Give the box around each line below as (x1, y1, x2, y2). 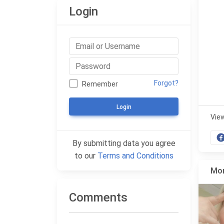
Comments (69, 190, 127, 204)
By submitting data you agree (72, 138, 175, 148)
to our (74, 151, 97, 160)
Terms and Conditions (97, 151, 173, 160)
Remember (82, 80, 118, 88)
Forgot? (154, 79, 178, 87)
